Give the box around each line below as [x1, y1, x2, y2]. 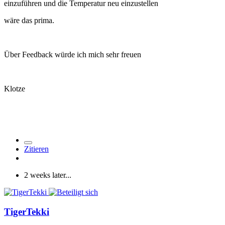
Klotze [4, 84, 25, 93]
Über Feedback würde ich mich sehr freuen [4, 50, 141, 59]
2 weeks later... [24, 170, 71, 179]
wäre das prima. [4, 16, 54, 25]
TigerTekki [4, 206, 49, 217]
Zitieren [24, 144, 49, 153]
